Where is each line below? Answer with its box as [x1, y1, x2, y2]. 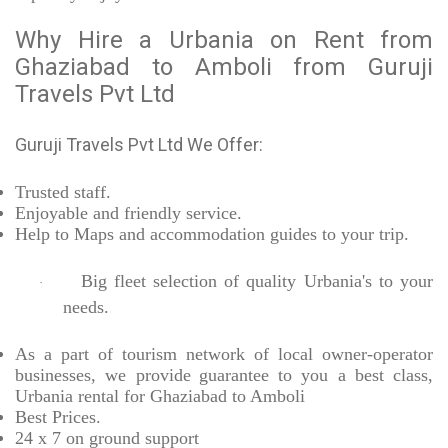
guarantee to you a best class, [198, 365, 433, 386]
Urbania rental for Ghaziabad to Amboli [15, 386, 305, 407]
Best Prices [15, 407, 96, 428]
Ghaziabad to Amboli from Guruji [15, 53, 433, 82]
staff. [69, 182, 111, 203]
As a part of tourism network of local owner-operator [15, 344, 433, 365]
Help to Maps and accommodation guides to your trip [15, 224, 404, 245]
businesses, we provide [15, 365, 191, 386]
